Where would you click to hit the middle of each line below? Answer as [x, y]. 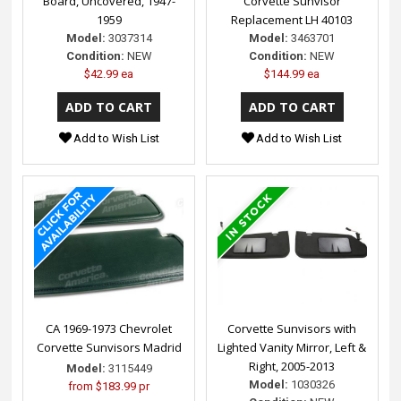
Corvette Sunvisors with [292, 328]
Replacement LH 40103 [292, 19]
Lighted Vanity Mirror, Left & [292, 347]
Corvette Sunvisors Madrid [109, 347]
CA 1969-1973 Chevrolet [109, 328]
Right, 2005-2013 [292, 366]
